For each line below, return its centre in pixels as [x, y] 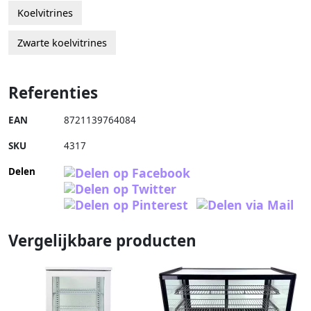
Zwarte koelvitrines [62, 43]
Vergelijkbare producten [102, 241]
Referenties [53, 93]
